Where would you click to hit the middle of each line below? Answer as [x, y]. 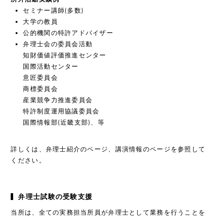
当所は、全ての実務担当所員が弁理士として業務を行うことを [108, 212]
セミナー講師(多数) [54, 10]
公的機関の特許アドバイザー [68, 33]
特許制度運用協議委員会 [61, 111]
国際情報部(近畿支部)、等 [64, 122]
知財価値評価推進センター [65, 55]
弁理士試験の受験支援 [55, 196]
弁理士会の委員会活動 [58, 44]
